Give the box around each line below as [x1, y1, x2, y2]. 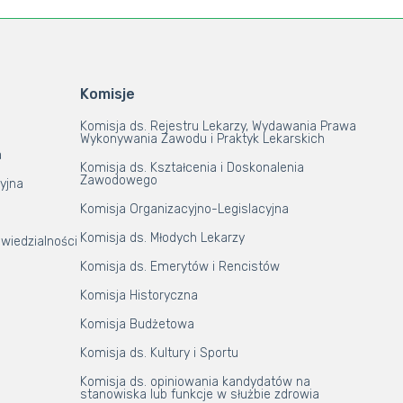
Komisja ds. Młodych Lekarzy [79, 230, 245, 246]
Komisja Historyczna [79, 288, 198, 303]
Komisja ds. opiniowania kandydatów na [79, 374, 310, 390]
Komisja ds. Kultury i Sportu [79, 345, 238, 361]
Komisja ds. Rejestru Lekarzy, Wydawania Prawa [79, 119, 356, 134]
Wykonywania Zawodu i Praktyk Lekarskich [79, 131, 325, 147]
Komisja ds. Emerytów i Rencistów [79, 259, 280, 274]
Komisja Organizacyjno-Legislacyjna [79, 201, 289, 217]
